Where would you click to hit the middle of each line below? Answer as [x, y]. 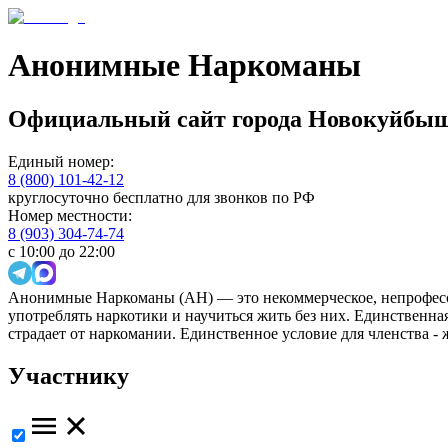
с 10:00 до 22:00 [61, 251]
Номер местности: [70, 215]
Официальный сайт [120, 118]
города [267, 118]
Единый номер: [61, 161]
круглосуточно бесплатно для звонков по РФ [161, 197]
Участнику [68, 375]
